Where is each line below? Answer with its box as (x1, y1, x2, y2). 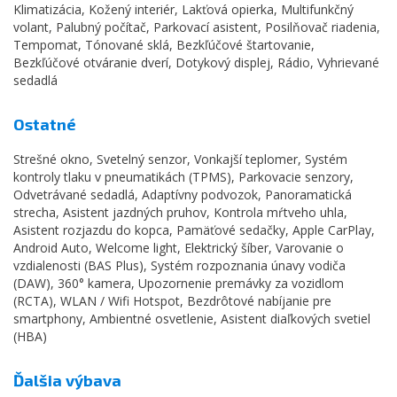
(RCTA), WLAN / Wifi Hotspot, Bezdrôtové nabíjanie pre (13, 292, 331, 309)
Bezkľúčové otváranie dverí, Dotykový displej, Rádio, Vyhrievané (13, 53, 379, 71)
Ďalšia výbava (13, 370, 121, 390)
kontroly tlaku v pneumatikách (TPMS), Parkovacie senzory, (13, 167, 354, 185)
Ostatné (13, 113, 76, 134)
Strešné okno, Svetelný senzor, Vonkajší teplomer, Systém (13, 150, 347, 167)
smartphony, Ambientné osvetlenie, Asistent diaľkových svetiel (13, 309, 370, 327)
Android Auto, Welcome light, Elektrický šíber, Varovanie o (13, 238, 344, 256)
